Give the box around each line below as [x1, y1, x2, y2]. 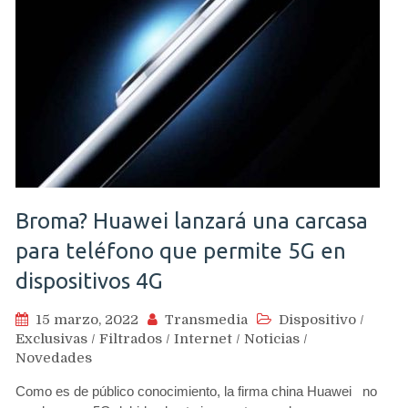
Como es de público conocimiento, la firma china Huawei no [15, 383, 377, 399]
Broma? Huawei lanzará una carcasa [15, 209, 368, 233]
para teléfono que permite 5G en [15, 239, 346, 263]
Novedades [15, 350, 92, 366]
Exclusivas [15, 331, 87, 347]
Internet [174, 331, 232, 347]
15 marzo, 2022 [36, 311, 138, 328]
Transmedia [165, 311, 248, 328]
